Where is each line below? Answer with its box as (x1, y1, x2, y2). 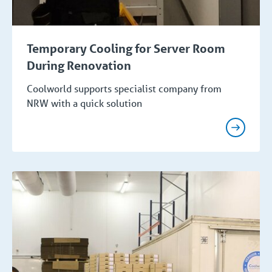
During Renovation (27, 58, 131, 73)
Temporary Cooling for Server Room (27, 41, 225, 56)
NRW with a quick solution (27, 97, 142, 110)
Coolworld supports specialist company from (27, 82, 222, 95)
